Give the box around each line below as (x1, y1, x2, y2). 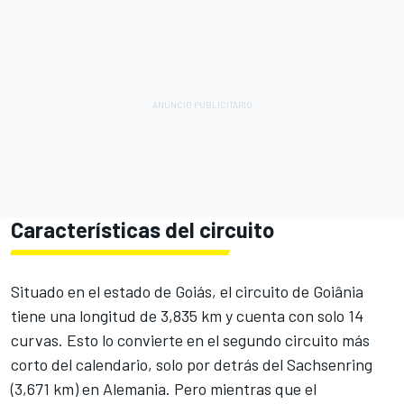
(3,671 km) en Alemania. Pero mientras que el (11, 378, 317, 399)
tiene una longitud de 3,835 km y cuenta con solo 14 (11, 305, 363, 326)
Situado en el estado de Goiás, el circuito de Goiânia (11, 280, 363, 301)
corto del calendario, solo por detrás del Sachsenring (11, 353, 372, 374)
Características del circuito (11, 216, 274, 243)
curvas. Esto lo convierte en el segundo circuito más (11, 329, 370, 350)
